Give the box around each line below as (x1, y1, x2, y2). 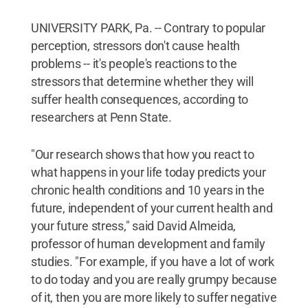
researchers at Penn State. (30, 110, 172, 124)
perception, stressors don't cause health (30, 38, 240, 53)
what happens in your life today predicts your (30, 165, 266, 179)
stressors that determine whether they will (30, 74, 254, 89)
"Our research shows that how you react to (30, 147, 254, 162)
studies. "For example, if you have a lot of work (30, 254, 274, 269)
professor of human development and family (30, 236, 265, 251)
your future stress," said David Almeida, (30, 219, 236, 233)
